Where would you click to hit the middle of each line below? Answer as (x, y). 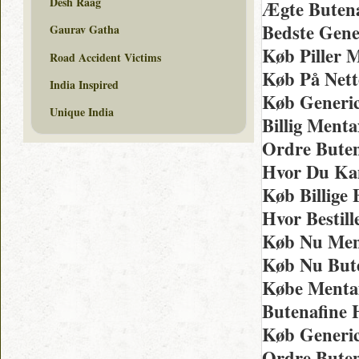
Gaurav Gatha (85, 30)
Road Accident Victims (105, 57)
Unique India (82, 112)
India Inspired (84, 84)
